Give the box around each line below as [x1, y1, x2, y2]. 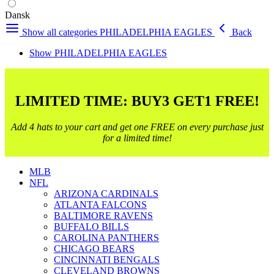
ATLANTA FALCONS [54, 199, 147, 210]
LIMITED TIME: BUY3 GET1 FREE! [15, 92, 259, 109]
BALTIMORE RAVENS [54, 210, 153, 221]
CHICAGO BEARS [54, 243, 135, 254]
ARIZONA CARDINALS [54, 188, 158, 199]
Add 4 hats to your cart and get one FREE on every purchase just [10, 121, 264, 132]
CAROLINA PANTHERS [54, 232, 159, 243]
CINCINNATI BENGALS [54, 254, 160, 265]
